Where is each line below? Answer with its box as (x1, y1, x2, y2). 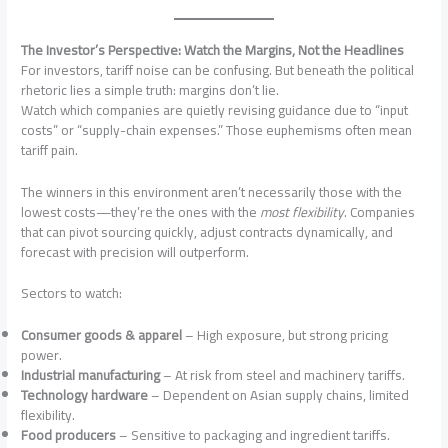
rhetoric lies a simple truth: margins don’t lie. (21, 76, 280, 103)
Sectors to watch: (21, 280, 123, 307)
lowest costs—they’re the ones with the (21, 198, 261, 225)
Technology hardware (21, 382, 149, 409)
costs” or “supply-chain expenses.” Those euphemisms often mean (21, 116, 413, 143)
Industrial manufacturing (21, 362, 161, 389)
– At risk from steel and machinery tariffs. (160, 362, 406, 389)
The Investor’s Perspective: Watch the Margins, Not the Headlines (21, 36, 405, 63)
